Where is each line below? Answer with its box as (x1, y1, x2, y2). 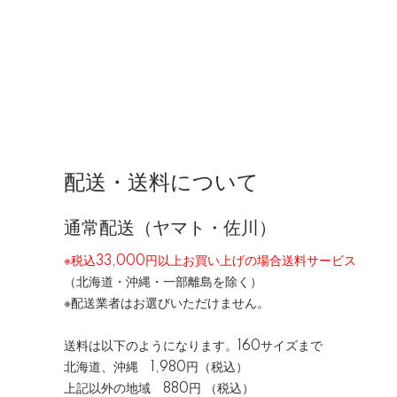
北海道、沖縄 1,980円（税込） (64, 361, 248, 375)
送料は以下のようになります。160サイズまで (64, 339, 323, 354)
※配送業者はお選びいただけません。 (64, 297, 269, 311)
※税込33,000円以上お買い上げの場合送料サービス (64, 254, 356, 269)
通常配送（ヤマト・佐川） (64, 219, 276, 238)
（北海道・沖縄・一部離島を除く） (64, 276, 262, 290)
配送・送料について (64, 171, 259, 195)
